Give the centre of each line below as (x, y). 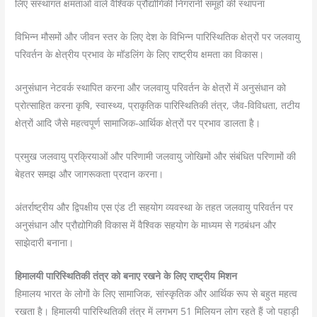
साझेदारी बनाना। (45, 242)
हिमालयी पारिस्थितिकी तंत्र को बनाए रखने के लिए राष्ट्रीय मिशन (126, 275)
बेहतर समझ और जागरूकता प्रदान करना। (90, 173)
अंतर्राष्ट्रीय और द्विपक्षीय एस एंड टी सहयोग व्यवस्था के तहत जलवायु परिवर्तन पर (154, 207)
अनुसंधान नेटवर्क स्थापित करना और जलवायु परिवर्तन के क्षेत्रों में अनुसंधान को (151, 88)
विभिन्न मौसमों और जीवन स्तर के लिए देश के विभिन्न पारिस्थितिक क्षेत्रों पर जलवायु (158, 37)
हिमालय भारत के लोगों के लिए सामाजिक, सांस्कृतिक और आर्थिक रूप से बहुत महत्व (156, 293)
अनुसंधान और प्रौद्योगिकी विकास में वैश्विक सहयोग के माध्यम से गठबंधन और (146, 224)
